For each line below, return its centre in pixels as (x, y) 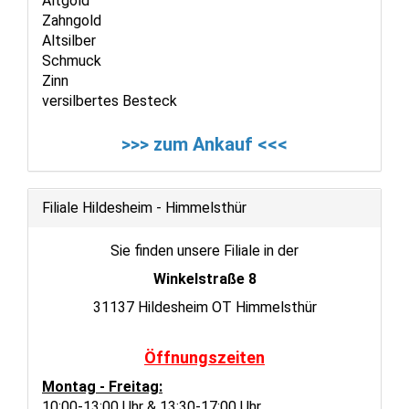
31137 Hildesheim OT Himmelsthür (204, 307)
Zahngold (72, 20)
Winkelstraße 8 (204, 278)
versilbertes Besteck (110, 100)
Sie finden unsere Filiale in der (204, 250)
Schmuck (72, 60)
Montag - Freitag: (102, 386)
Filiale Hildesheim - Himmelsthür (144, 207)
